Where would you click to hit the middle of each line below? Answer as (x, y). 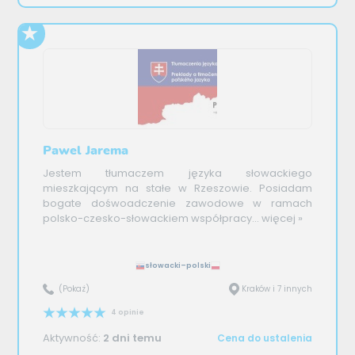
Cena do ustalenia (264, 338)
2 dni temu (133, 338)
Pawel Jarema (86, 150)
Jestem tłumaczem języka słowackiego (177, 174)
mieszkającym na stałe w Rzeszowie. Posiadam (177, 189)
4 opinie (127, 313)
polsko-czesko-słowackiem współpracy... (151, 219)
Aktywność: (73, 338)
